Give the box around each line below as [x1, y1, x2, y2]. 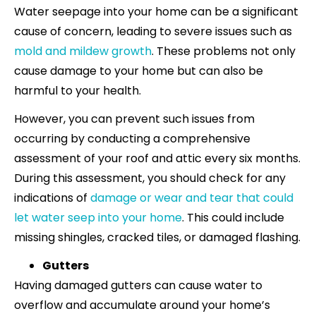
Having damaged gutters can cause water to [14, 276, 262, 293]
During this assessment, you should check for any [14, 169, 286, 186]
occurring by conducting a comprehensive [14, 130, 250, 147]
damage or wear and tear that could [90, 189, 293, 206]
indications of [14, 189, 90, 206]
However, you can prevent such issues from [14, 110, 255, 127]
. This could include [182, 209, 284, 226]
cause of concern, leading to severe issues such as [14, 23, 292, 39]
